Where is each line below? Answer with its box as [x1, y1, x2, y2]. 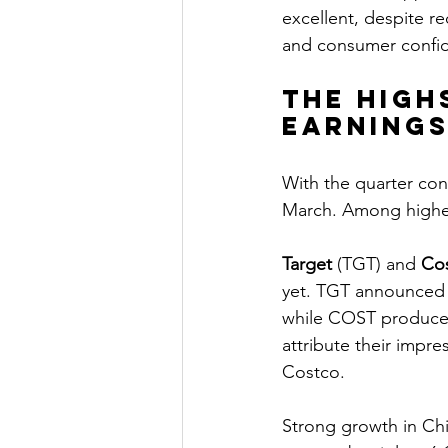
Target [282, 253, 332, 276]
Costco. [282, 361, 345, 384]
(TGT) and [332, 253, 421, 276]
